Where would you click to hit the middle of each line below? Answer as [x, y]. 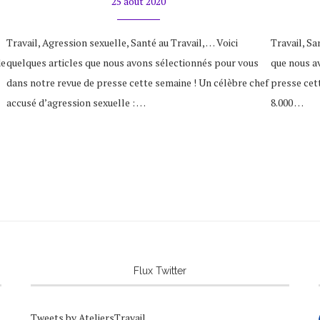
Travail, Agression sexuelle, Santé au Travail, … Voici [122, 43]
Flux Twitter [160, 271]
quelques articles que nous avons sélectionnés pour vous [132, 63]
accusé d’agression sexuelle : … [76, 103]
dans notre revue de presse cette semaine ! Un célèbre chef [137, 83]
